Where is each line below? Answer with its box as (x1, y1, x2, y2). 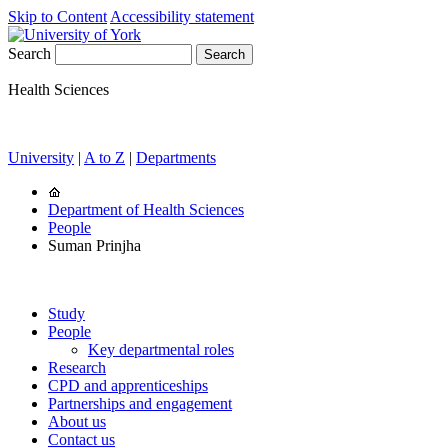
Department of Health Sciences (48, 201, 244, 218)
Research (48, 359, 106, 376)
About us (48, 413, 106, 430)
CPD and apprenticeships (48, 377, 208, 394)
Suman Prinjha (48, 237, 141, 254)
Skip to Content (8, 8, 107, 25)
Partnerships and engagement (48, 395, 232, 412)
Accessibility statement (110, 8, 254, 25)
